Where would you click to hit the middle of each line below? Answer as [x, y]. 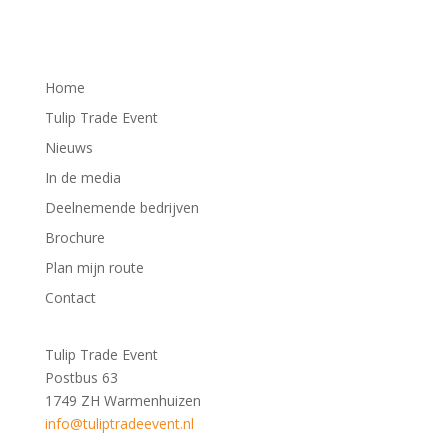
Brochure [74, 237]
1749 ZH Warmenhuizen [122, 400]
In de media [82, 177]
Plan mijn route [94, 267]
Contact [70, 297]
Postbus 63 [81, 377]
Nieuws [68, 147]
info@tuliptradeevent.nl [119, 423]
